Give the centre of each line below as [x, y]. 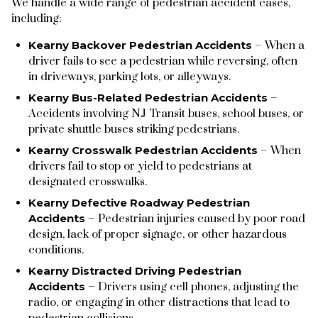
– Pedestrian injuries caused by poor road [195, 218]
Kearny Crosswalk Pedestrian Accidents [143, 150]
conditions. [56, 250]
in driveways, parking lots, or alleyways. [130, 76]
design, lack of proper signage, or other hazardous [158, 234]
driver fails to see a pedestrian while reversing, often [163, 61]
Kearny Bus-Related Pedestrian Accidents [148, 97]
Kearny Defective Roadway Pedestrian [139, 202]
